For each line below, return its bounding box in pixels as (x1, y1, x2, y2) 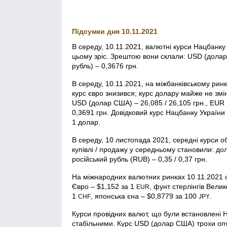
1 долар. (72, 118, 100, 126)
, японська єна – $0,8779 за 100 (91, 192, 199, 200)
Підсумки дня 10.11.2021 (72, 27, 158, 35)
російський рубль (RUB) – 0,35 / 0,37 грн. (72, 155, 207, 163)
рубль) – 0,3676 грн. (72, 61, 138, 70)
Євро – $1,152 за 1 (72, 182, 136, 191)
